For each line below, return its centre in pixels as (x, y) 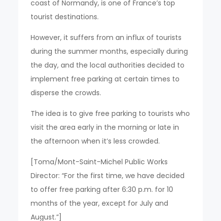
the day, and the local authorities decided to (108, 65)
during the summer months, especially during (110, 51)
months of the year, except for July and (100, 203)
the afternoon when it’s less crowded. (95, 141)
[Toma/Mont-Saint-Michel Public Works (99, 162)
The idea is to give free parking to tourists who (110, 113)
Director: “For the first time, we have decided (108, 175)
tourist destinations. (65, 17)
